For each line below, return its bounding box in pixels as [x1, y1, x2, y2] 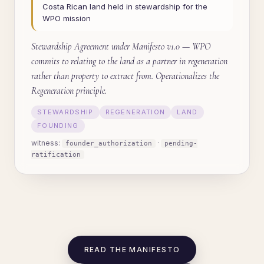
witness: [31, 138, 62, 147]
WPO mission [42, 14, 91, 23]
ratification [31, 151, 81, 159]
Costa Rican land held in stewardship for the [42, 2, 207, 11]
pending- [164, 140, 197, 147]
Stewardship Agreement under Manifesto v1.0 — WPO [31, 41, 210, 52]
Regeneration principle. [31, 85, 107, 97]
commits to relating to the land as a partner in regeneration [31, 55, 227, 67]
